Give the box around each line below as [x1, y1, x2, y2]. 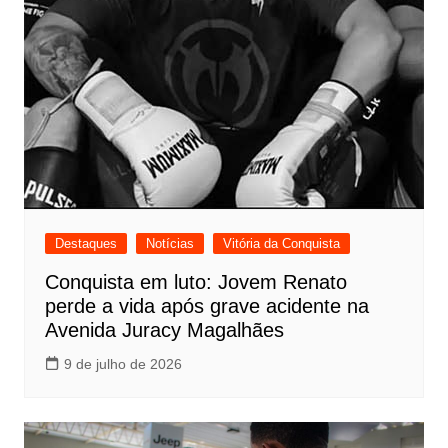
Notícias [145, 235, 194, 251]
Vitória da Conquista [222, 235, 340, 251]
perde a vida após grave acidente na [44, 294, 369, 317]
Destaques [54, 235, 117, 251]
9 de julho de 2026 [63, 355, 182, 372]
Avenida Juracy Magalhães [44, 318, 284, 341]
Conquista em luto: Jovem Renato [44, 270, 347, 293]
